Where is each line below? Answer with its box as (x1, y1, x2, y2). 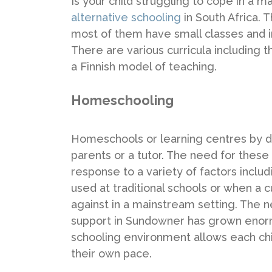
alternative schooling (71, 10, 184, 24)
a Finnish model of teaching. (71, 59, 217, 73)
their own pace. (71, 246, 152, 260)
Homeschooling (71, 92, 174, 108)
